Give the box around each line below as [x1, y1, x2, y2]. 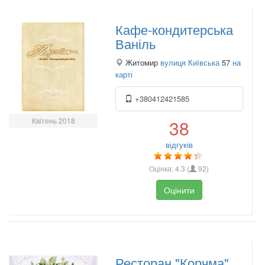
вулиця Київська [160, 56, 219, 68]
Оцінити [163, 183, 195, 196]
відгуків [165, 138, 193, 150]
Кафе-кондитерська [115, 20, 233, 38]
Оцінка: [149, 163, 176, 173]
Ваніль [115, 34, 156, 53]
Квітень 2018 [31, 115, 75, 125]
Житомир [123, 56, 160, 68]
